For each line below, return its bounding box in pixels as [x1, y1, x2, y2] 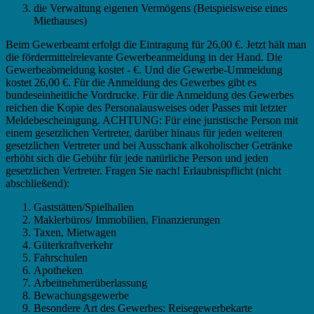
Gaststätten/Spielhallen [34, 200, 134, 213]
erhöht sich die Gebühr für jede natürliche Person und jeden [6, 151, 268, 164]
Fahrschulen [34, 251, 88, 264]
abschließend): [6, 177, 69, 189]
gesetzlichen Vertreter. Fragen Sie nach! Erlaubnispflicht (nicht [6, 164, 281, 177]
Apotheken [34, 264, 83, 276]
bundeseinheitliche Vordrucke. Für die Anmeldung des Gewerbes [6, 88, 294, 101]
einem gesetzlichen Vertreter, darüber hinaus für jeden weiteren [6, 126, 282, 139]
